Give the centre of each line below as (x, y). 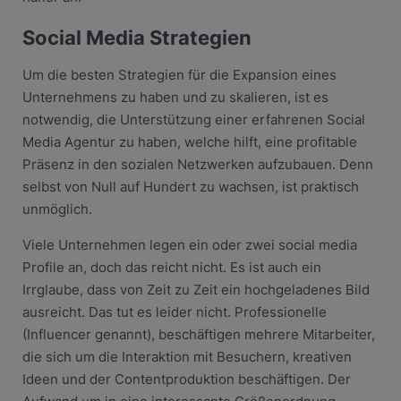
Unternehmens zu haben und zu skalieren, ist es (175, 97)
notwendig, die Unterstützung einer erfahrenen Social (193, 119)
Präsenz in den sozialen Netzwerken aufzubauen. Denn (197, 164)
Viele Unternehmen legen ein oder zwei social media (189, 244)
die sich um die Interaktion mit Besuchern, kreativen (187, 356)
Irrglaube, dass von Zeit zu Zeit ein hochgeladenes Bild (196, 289)
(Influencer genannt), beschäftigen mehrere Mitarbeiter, (198, 334)
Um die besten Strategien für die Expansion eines (179, 74)
